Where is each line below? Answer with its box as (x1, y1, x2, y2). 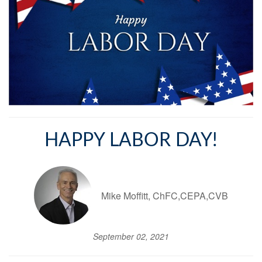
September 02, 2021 (93, 230, 169, 243)
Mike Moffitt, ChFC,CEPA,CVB (101, 188, 228, 202)
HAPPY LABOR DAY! (44, 131, 218, 150)
